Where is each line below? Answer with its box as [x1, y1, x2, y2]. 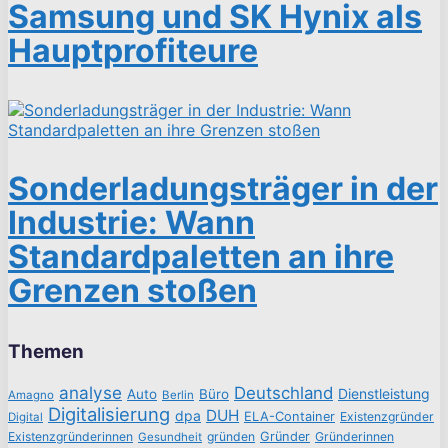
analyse [59, 381, 122, 403]
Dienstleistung [338, 384, 430, 402]
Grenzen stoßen [8, 270, 257, 310]
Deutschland [234, 382, 333, 403]
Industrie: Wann [8, 202, 255, 242]
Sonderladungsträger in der [8, 168, 438, 208]
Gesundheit [138, 429, 202, 444]
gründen [207, 428, 255, 444]
